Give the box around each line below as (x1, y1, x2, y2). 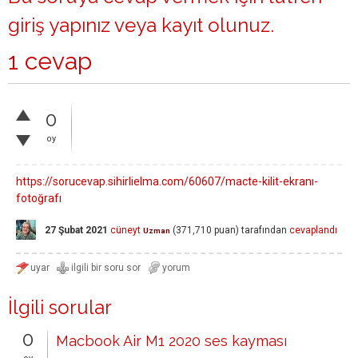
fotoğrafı (16, 192, 62, 205)
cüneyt (110, 224, 141, 236)
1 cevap (8, 47, 92, 75)
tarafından (241, 224, 287, 236)
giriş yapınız (8, 14, 110, 37)
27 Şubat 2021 (45, 224, 108, 236)
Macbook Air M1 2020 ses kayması (56, 332, 287, 349)
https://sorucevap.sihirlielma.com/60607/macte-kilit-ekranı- (16, 175, 318, 188)
